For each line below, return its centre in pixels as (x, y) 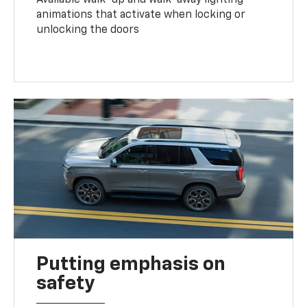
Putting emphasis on (131, 264)
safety (66, 283)
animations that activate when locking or (141, 15)
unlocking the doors (88, 30)
